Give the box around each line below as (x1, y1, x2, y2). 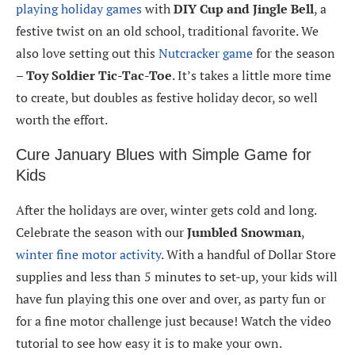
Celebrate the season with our (16, 223, 187, 241)
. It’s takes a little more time (172, 66, 331, 84)
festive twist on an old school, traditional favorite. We (16, 21, 319, 40)
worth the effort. (16, 110, 108, 128)
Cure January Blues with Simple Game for (16, 145, 311, 163)
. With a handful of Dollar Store (161, 245, 336, 263)
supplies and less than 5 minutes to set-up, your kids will (16, 267, 338, 285)
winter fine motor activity (16, 245, 161, 263)
